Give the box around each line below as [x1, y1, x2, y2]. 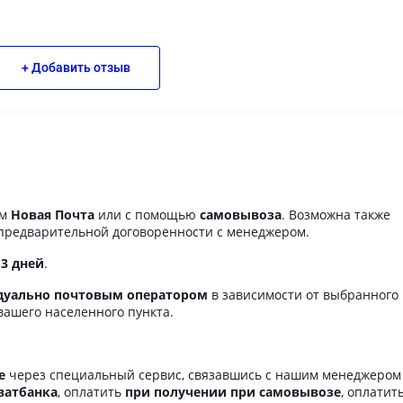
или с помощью [94, 206, 200, 224]
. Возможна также [282, 206, 390, 224]
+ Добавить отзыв [21, 60, 130, 76]
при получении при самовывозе [125, 383, 341, 401]
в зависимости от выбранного [208, 286, 399, 304]
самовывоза [200, 206, 282, 224]
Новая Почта [11, 206, 94, 224]
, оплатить [58, 383, 125, 401]
